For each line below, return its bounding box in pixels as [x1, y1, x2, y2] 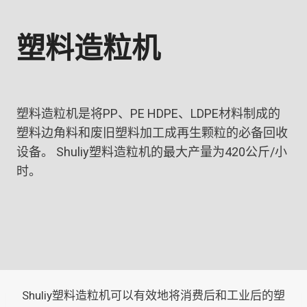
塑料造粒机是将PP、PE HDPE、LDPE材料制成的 [16, 106, 280, 121]
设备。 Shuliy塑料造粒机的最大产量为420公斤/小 [16, 145, 287, 159]
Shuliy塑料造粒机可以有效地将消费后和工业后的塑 [22, 288, 285, 302]
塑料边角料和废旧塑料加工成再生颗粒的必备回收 [16, 125, 288, 140]
